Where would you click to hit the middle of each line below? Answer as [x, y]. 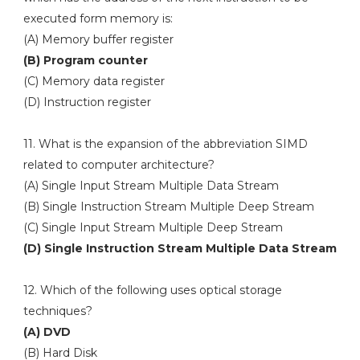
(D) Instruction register [87, 102]
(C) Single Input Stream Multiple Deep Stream [153, 227]
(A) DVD [48, 332]
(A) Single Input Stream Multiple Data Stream [151, 186]
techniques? [57, 311]
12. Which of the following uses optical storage [152, 290]
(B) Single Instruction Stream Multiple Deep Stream [168, 207]
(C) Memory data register [95, 81]
